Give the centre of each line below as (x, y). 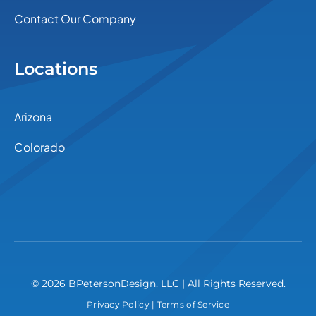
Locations (56, 69)
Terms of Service (193, 305)
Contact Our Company (75, 19)
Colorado (39, 147)
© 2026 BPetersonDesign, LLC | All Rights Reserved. (158, 284)
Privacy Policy (118, 305)
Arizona (33, 117)
